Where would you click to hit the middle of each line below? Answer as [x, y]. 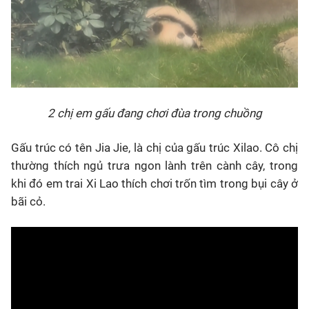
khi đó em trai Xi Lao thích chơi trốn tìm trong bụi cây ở [154, 183]
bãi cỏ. [28, 201]
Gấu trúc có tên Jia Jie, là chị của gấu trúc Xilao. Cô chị [154, 148]
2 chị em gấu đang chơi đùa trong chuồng [154, 113]
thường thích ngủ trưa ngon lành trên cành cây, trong [154, 166]
